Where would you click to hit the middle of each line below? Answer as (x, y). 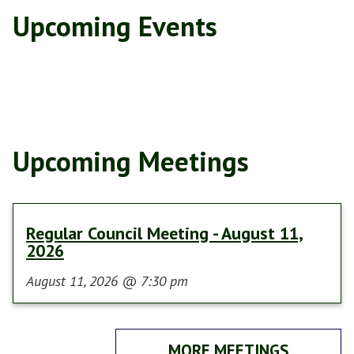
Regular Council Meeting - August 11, (165, 233)
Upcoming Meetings (131, 161)
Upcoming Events (115, 26)
